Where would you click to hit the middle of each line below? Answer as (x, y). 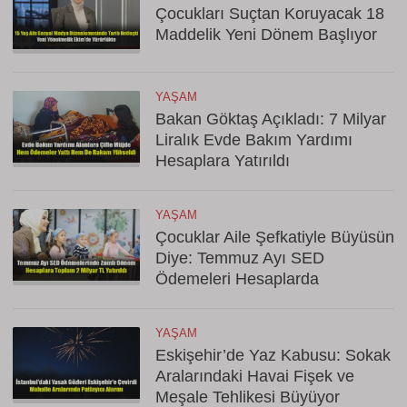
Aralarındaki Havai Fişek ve (255, 376)
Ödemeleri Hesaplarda (237, 279)
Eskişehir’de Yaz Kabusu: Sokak (273, 355)
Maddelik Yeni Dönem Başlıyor (266, 35)
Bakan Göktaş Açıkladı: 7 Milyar (271, 119)
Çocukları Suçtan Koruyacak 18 (270, 14)
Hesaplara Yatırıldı (223, 161)
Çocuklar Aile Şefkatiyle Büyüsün (275, 237)
